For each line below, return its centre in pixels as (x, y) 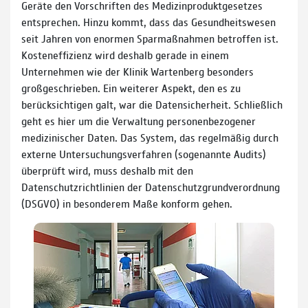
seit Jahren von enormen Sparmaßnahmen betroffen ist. (150, 38)
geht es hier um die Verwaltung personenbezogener (139, 120)
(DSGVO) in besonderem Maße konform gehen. (127, 203)
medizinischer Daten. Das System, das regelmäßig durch (150, 137)
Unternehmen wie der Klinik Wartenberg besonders (137, 71)
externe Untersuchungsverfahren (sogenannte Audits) (144, 153)
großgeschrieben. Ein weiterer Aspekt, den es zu (131, 87)
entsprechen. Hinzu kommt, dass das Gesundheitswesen (148, 21)
